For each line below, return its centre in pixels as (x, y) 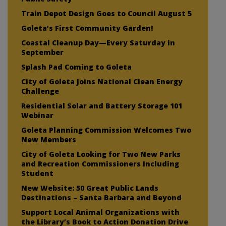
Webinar (37, 115)
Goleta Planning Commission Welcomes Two (106, 130)
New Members (49, 139)
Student (37, 173)
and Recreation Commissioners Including (100, 163)
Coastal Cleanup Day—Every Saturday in (98, 42)
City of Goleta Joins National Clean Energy (102, 81)
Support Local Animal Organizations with (100, 212)
